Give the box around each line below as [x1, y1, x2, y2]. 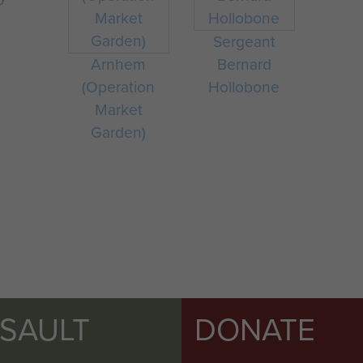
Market [94, 98, 143, 122]
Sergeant [212, 30, 275, 53]
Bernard [216, 53, 271, 76]
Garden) [91, 121, 147, 144]
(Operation [82, 75, 156, 99]
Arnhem [91, 53, 147, 76]
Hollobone [208, 75, 280, 99]
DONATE [194, 307, 315, 352]
